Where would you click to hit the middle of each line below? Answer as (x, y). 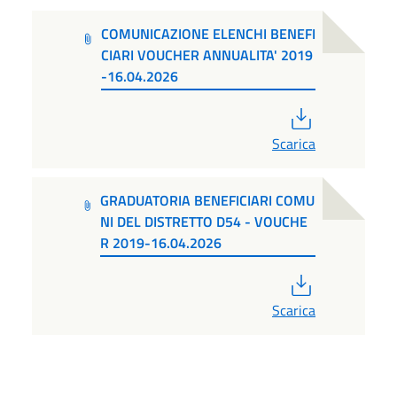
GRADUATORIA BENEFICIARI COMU (207, 201)
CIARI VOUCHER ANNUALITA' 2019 (206, 55)
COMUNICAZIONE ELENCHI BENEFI (208, 34)
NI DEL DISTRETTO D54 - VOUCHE (203, 222)
